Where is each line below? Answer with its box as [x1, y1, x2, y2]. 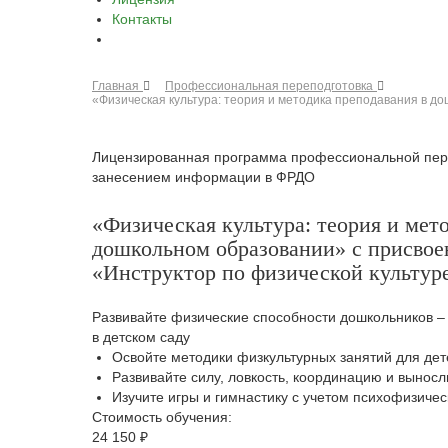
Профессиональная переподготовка [165, 79, 373, 93]
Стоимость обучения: [92, 409, 232, 425]
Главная [92, 79, 139, 93]
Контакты [112, 11, 172, 27]
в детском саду [92, 329, 190, 345]
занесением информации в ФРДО [92, 169, 315, 185]
